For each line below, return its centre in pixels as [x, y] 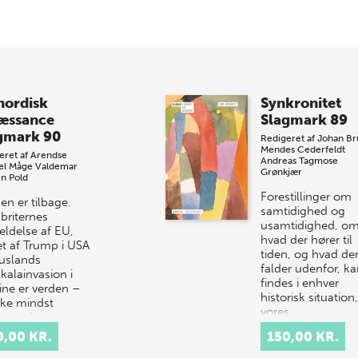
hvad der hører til [306, 240]
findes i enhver [299, 283]
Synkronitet [300, 103]
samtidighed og [302, 211]
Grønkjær [281, 172]
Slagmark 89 [304, 120]
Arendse [48, 155]
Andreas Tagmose [299, 161]
